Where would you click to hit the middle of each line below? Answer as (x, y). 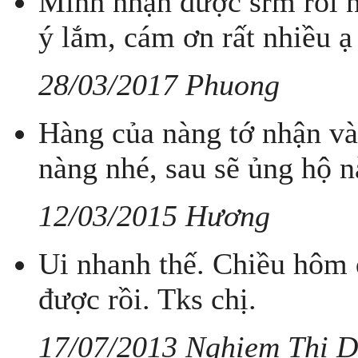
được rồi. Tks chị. (147, 299)
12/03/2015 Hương (154, 216)
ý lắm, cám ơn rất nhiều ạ (195, 37)
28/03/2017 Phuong (159, 85)
